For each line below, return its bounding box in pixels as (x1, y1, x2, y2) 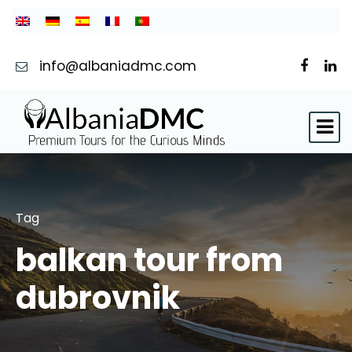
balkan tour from (16, 238, 283, 283)
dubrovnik (16, 276, 180, 321)
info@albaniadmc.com (39, 57, 196, 75)
